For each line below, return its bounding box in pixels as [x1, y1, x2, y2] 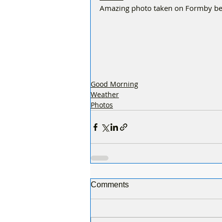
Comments [91, 180, 129, 189]
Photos [91, 100, 113, 110]
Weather [91, 90, 119, 99]
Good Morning [91, 79, 138, 89]
